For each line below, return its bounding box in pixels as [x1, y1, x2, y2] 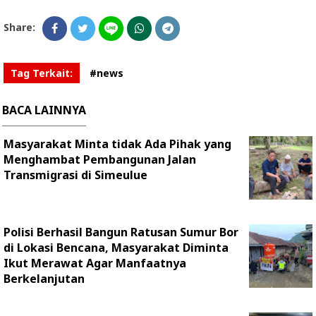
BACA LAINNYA [2, 102, 86, 118]
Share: [4, 20, 35, 34]
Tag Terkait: [11, 66, 73, 80]
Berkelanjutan [4, 270, 85, 286]
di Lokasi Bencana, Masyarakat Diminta [4, 239, 229, 255]
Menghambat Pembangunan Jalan [4, 151, 196, 167]
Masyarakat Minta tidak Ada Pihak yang [4, 135, 231, 152]
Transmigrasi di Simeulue [4, 166, 147, 183]
